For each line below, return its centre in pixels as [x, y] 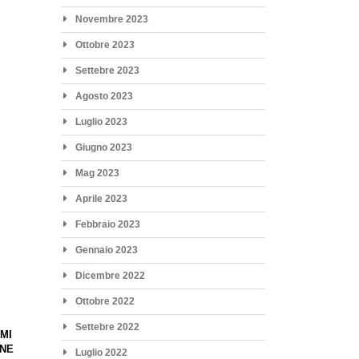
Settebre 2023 [107, 70]
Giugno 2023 [103, 147]
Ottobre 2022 [105, 301]
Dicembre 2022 [110, 275]
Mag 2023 [97, 173]
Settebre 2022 [107, 327]
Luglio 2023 [101, 121]
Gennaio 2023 [106, 250]
